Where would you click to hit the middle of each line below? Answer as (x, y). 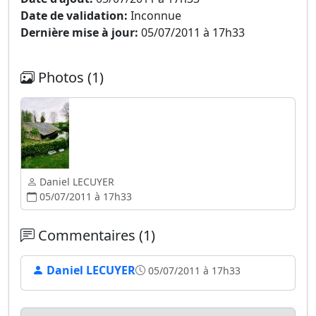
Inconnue (154, 16)
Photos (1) (69, 77)
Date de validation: (74, 16)
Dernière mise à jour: (79, 32)
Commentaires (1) (95, 235)
